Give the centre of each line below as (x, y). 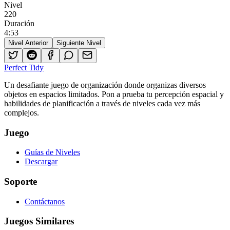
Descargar (41, 162)
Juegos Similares (39, 221)
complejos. (22, 112)
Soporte (21, 182)
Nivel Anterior (28, 43)
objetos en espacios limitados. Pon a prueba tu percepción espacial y (114, 94)
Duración (19, 23)
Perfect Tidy (24, 67)
